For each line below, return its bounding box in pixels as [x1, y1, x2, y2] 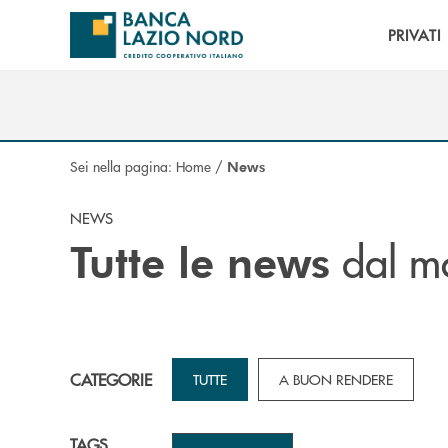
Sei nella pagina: [70, 156, 176, 176]
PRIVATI [387, 24, 441, 45]
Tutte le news [70, 233, 330, 288]
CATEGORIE [70, 368, 152, 391]
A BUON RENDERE [279, 369, 393, 389]
